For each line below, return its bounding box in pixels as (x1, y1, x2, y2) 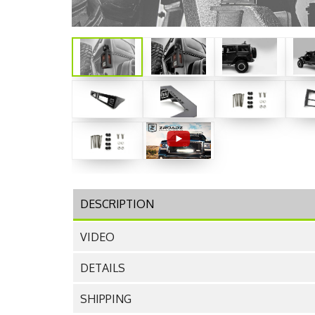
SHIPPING (80, 292, 131, 307)
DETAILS (80, 261, 125, 276)
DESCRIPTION (80, 197, 154, 212)
